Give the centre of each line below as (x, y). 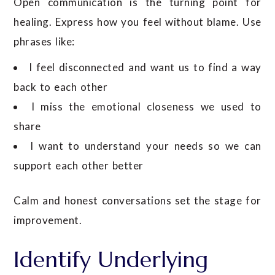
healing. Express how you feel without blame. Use (137, 21)
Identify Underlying (111, 260)
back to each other (61, 87)
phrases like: (44, 41)
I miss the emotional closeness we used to (146, 106)
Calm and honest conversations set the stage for (137, 201)
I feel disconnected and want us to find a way (145, 67)
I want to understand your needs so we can (146, 145)
